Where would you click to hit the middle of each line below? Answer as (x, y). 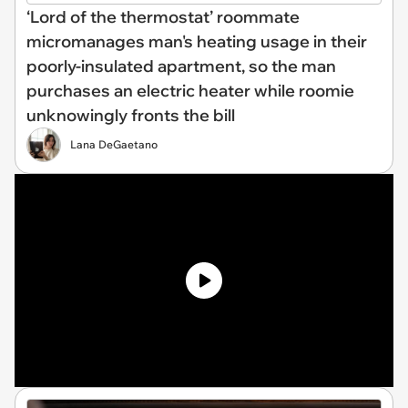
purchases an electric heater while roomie (190, 90)
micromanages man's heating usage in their (197, 41)
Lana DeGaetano (114, 144)
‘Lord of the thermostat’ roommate (163, 16)
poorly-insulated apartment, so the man (181, 66)
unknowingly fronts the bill (131, 115)
